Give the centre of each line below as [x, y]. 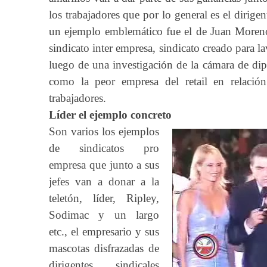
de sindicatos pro [104, 148]
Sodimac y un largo [104, 215]
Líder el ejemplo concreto [110, 115]
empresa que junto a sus [104, 165]
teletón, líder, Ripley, [104, 198]
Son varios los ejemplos [104, 131]
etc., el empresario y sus [104, 232]
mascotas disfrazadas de [104, 248]
